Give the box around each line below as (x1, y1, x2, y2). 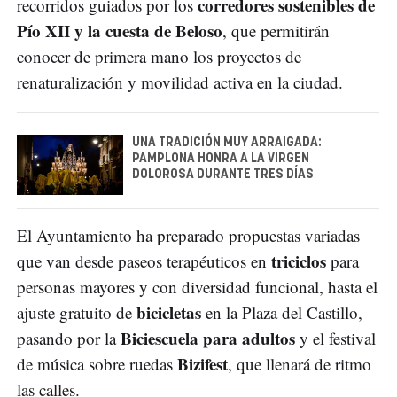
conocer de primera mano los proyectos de (17, 45, 301, 68)
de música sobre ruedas (17, 352, 177, 375)
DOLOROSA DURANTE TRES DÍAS (132, 168, 314, 182)
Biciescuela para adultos (121, 325, 295, 350)
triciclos (271, 248, 326, 273)
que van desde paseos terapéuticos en (17, 249, 271, 272)
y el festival (295, 326, 376, 349)
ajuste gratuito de (17, 300, 136, 323)
